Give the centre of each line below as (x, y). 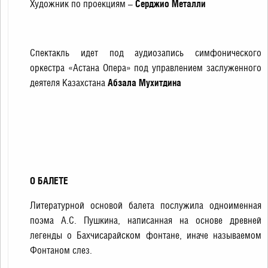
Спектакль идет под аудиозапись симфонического (146, 53)
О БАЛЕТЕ (49, 181)
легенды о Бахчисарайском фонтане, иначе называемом (146, 235)
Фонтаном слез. (61, 250)
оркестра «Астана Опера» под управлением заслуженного (146, 68)
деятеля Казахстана (69, 83)
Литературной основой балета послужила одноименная (146, 205)
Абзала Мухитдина (144, 83)
